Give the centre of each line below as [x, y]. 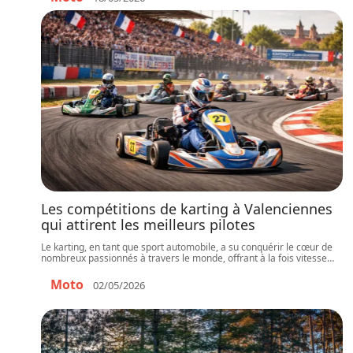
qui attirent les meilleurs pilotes [148, 225]
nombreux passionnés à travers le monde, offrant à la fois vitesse [184, 258]
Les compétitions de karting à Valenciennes [187, 209]
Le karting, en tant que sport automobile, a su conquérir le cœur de [187, 247]
